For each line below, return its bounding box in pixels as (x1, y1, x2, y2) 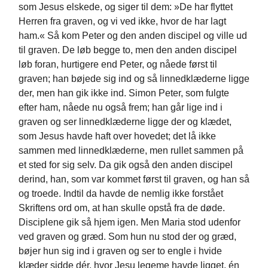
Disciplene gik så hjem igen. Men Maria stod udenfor (19, 217, 240, 228)
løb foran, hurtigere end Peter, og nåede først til (19, 59, 217, 70)
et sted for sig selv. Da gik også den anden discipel (19, 160, 233, 170)
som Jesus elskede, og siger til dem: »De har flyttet (19, 2, 233, 13)
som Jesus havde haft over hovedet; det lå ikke (19, 131, 216, 142)
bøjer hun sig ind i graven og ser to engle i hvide (19, 246, 222, 257)
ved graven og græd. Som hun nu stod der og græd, (19, 232, 236, 242)
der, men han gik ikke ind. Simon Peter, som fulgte (19, 88, 229, 99)
